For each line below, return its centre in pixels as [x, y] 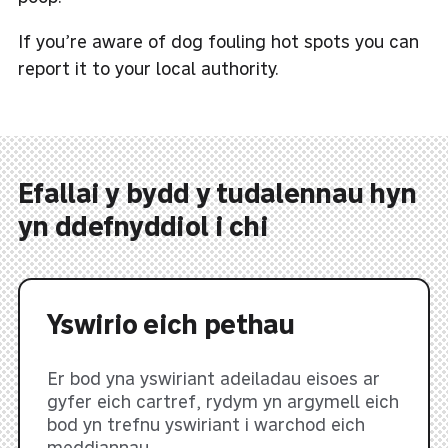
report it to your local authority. [148, 68]
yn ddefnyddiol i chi [143, 226]
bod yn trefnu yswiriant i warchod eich [206, 425]
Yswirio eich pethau [171, 324]
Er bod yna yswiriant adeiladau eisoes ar [213, 379]
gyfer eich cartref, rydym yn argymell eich [223, 402]
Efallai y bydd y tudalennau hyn [217, 193]
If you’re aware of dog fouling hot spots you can [218, 41]
